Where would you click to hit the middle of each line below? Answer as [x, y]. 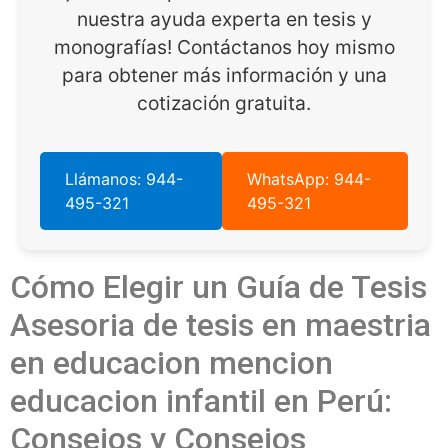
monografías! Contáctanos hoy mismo [224, 47]
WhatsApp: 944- [308, 178]
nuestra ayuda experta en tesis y [224, 19]
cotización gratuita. [224, 103]
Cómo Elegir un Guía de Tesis [218, 286]
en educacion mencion [171, 362]
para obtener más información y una [224, 75]
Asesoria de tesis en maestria [220, 324]
